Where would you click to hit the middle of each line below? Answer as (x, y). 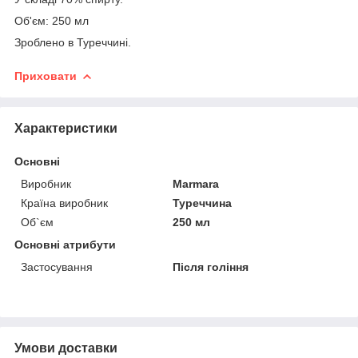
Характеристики (66, 128)
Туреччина (203, 203)
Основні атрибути (65, 244)
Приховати (46, 76)
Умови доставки (66, 348)
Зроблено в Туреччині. (73, 42)
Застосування (57, 267)
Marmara (196, 183)
